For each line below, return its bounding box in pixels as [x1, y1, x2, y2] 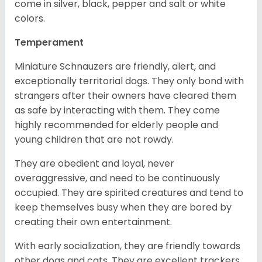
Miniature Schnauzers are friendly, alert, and [15, 60, 216, 74]
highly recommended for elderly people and [15, 118, 218, 132]
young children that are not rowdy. [15, 133, 176, 147]
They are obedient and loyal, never [15, 157, 174, 171]
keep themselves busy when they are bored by [15, 201, 232, 215]
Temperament [15, 36, 84, 50]
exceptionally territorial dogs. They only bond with [15, 74, 244, 88]
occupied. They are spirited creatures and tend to [15, 186, 243, 200]
